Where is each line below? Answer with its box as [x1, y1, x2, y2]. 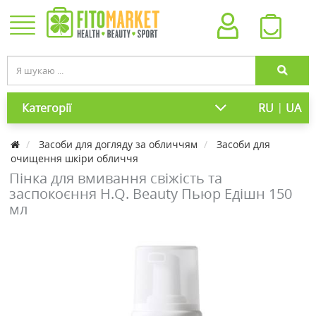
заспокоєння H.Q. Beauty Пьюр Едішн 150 [9, 184, 292, 203]
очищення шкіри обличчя [11, 152, 138, 165]
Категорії [22, 100, 71, 116]
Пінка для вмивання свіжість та [9, 169, 222, 188]
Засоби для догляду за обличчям [39, 138, 197, 151]
